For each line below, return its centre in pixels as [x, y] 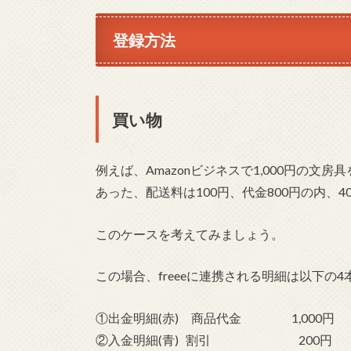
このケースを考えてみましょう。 [190, 233]
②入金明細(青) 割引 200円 [214, 339]
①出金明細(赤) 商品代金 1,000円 [215, 317]
